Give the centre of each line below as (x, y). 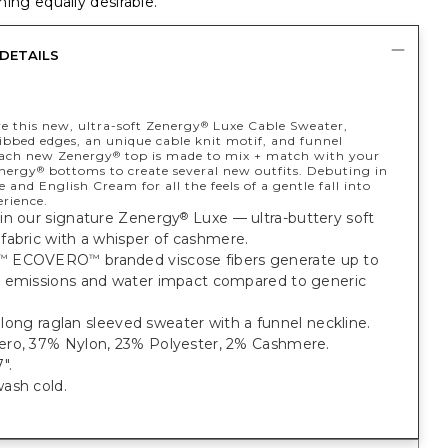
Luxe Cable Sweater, (278, 125)
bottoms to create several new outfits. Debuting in (216, 170)
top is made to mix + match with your (250, 155)
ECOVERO (48, 260)
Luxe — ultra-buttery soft (281, 218)
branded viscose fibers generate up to (240, 260)
